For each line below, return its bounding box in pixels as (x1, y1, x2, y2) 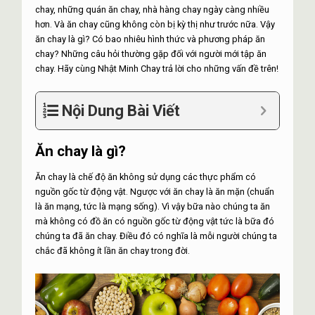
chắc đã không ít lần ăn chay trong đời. (35, 245, 191, 256)
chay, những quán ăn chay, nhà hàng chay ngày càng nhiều (35, 4, 270, 15)
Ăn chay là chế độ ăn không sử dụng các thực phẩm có (35, 171, 257, 182)
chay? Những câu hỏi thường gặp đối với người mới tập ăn (35, 48, 267, 59)
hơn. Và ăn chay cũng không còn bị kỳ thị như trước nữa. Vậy (35, 18, 276, 30)
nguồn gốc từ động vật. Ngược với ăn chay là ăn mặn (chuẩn (35, 186, 275, 197)
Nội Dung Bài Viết (62, 102, 181, 120)
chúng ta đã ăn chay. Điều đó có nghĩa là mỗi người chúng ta (35, 230, 278, 241)
